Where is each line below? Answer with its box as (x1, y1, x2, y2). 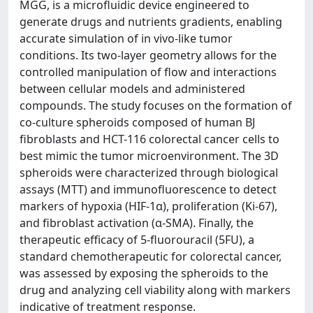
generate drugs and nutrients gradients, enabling (20, 14, 282, 29)
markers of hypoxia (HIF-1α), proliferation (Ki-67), (20, 198, 277, 214)
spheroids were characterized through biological (20, 165, 278, 180)
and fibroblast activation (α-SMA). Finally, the (20, 215, 254, 231)
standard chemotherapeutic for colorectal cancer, (20, 249, 282, 264)
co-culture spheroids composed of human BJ (20, 115, 255, 130)
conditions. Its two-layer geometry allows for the (20, 48, 277, 63)
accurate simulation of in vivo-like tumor (20, 31, 233, 46)
